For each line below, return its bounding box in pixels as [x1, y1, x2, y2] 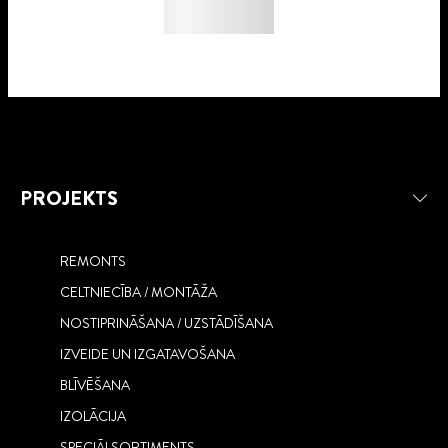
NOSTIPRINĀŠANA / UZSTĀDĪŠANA [60, 312, 273, 333]
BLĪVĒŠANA [60, 374, 130, 395]
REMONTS [60, 250, 126, 271]
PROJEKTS [20, 183, 118, 213]
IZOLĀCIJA [60, 405, 126, 426]
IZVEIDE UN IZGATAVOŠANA [60, 343, 235, 364]
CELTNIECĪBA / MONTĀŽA [60, 281, 217, 302]
